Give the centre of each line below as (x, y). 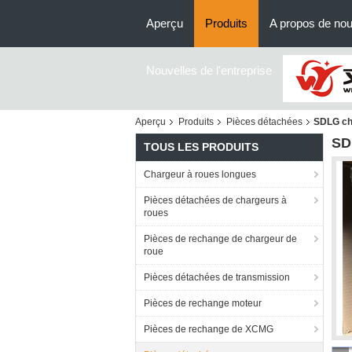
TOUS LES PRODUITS (201, 147)
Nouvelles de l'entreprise (209, 70)
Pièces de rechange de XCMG (209, 329)
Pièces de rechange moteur (203, 303)
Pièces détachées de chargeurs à (215, 200)
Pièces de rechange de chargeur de (220, 239)
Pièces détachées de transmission (217, 277)
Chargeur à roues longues (200, 174)
